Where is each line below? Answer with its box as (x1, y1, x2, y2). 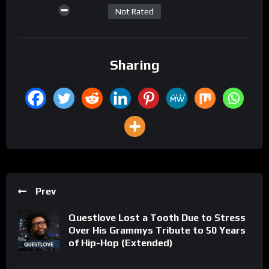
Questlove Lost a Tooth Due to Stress (68, 212, 246, 224)
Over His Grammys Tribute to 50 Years (68, 225, 246, 237)
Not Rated (115, 7, 154, 17)
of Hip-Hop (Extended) (68, 237, 173, 249)
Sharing (109, 56, 160, 73)
